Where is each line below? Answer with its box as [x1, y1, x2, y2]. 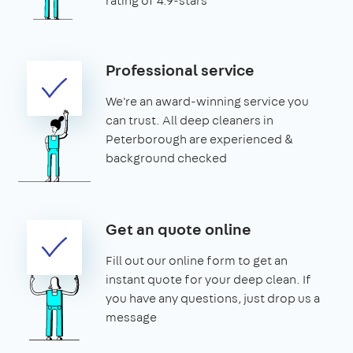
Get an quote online [106, 217, 251, 240]
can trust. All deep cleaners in [106, 111, 273, 128]
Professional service [106, 58, 255, 80]
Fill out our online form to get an [106, 251, 288, 269]
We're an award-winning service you [106, 92, 309, 110]
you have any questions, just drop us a [106, 289, 320, 307]
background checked [106, 149, 227, 166]
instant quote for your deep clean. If [106, 270, 311, 288]
